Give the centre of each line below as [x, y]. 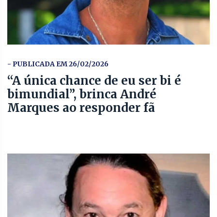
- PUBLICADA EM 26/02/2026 [58, 64]
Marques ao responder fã [81, 108]
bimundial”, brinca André [82, 94]
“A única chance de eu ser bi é [94, 80]
